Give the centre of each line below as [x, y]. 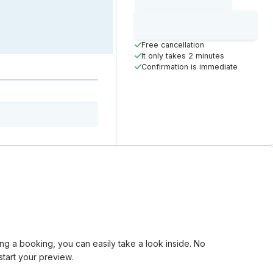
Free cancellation [172, 44]
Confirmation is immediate [189, 66]
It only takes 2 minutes [183, 55]
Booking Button [226, 29]
